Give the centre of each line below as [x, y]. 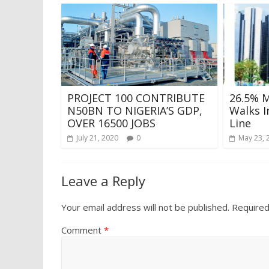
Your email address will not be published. [145, 207]
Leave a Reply [103, 180]
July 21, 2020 [97, 138]
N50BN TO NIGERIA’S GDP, [135, 110]
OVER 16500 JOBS [113, 123]
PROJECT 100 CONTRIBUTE [136, 98]
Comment [83, 230]
